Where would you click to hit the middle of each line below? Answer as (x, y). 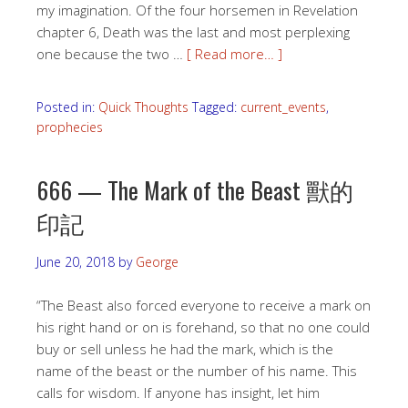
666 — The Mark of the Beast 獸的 (195, 190)
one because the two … (112, 54)
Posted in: (67, 107)
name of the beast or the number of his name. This (197, 371)
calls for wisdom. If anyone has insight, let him (178, 393)
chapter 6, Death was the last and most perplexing (193, 32)
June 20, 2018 (76, 262)
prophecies (70, 127)
